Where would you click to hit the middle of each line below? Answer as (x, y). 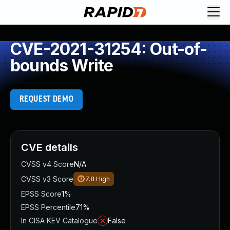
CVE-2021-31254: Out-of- (109, 49)
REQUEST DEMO (46, 99)
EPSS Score (41, 194)
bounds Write (62, 65)
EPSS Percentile (48, 207)
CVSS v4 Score (47, 164)
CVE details (50, 147)
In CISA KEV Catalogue (59, 221)
